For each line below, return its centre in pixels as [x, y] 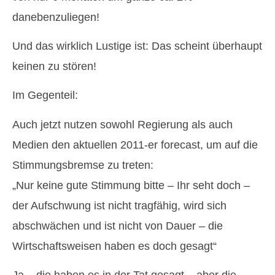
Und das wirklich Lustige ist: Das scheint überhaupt [137, 46]
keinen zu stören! [54, 66]
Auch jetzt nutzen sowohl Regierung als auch [122, 124]
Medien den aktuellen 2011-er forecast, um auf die [135, 145]
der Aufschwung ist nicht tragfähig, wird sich [119, 205]
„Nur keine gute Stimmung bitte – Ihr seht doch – [131, 185]
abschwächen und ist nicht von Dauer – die [118, 226]
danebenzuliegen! [56, 17]
